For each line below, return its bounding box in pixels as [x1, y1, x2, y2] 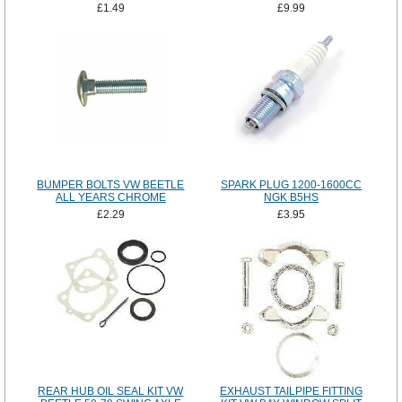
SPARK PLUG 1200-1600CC [221, 179, 363, 192]
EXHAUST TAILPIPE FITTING [220, 385, 363, 398]
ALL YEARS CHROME [55, 191, 166, 205]
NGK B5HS [264, 191, 319, 205]
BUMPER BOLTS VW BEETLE [37, 179, 185, 192]
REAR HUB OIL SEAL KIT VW [38, 385, 184, 398]
